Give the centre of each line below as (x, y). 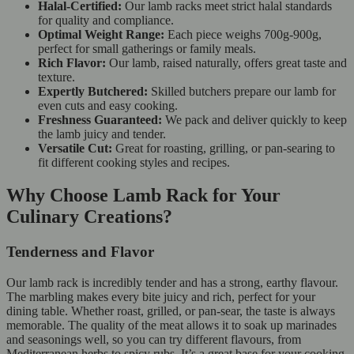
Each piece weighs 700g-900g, (245, 34)
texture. (58, 77)
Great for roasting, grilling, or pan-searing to (225, 148)
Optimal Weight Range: (103, 34)
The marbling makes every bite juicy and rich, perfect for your (161, 297)
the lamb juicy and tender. (104, 134)
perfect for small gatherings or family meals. (149, 48)
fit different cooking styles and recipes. (134, 162)
